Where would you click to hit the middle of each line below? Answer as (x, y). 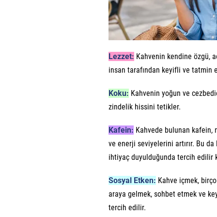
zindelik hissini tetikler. (145, 107)
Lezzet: (121, 57)
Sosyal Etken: (132, 181)
